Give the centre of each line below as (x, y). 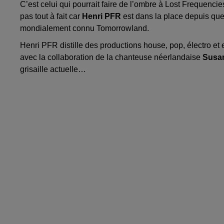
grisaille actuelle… (53, 69)
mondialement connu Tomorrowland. (84, 28)
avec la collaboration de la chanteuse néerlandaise (111, 57)
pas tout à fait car (51, 16)
